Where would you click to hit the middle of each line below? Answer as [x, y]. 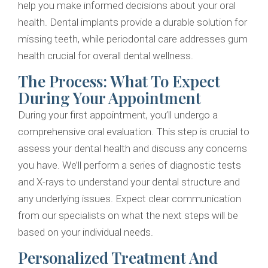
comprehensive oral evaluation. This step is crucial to [134, 132]
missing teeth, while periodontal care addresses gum [133, 39]
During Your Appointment [109, 98]
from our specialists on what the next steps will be [128, 216]
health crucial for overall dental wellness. [106, 56]
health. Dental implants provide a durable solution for [133, 22]
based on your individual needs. [86, 232]
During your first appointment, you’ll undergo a [118, 115]
